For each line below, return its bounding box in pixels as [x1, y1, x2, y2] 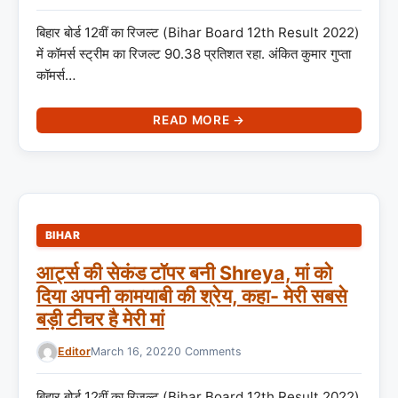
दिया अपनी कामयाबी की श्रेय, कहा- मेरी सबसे [36, 284, 347, 308]
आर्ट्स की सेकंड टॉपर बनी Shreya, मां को [36, 261, 332, 285]
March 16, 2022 [91, 345, 174, 359]
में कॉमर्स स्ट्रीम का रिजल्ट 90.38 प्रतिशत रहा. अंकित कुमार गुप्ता [36, 45, 351, 63]
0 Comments [174, 345, 242, 359]
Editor [58, 345, 91, 359]
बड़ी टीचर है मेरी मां [36, 307, 164, 331]
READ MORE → [153, 113, 245, 128]
